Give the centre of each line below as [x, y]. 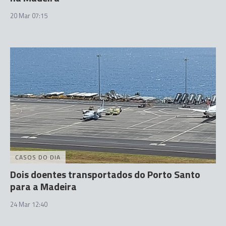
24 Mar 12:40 [29, 204]
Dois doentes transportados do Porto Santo [105, 174]
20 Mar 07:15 [29, 16]
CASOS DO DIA [38, 157]
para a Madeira [43, 186]
